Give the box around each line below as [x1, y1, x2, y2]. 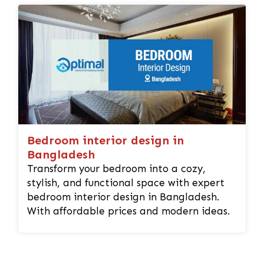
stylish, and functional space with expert [27, 176, 225, 189]
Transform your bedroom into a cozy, [27, 162, 206, 174]
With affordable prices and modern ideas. [27, 204, 230, 217]
